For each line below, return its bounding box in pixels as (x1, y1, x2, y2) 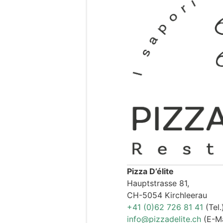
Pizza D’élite (127, 166, 174, 176)
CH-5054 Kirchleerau (127, 190, 207, 200)
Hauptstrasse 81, (127, 178, 189, 188)
